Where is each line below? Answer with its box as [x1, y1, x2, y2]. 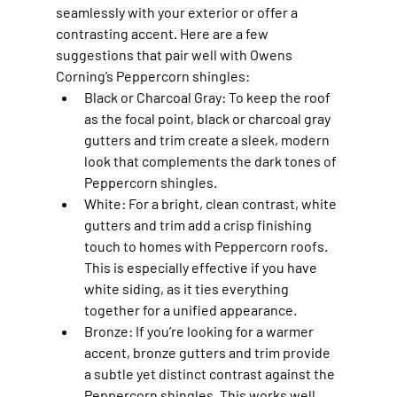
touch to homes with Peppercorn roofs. [83, 237, 331, 254]
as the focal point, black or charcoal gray [83, 109, 333, 127]
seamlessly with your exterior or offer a [55, 3, 300, 20]
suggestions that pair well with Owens [55, 45, 295, 63]
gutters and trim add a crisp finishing [83, 215, 315, 233]
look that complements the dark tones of [83, 152, 339, 169]
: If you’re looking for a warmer [128, 322, 316, 339]
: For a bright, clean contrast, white [121, 194, 339, 212]
